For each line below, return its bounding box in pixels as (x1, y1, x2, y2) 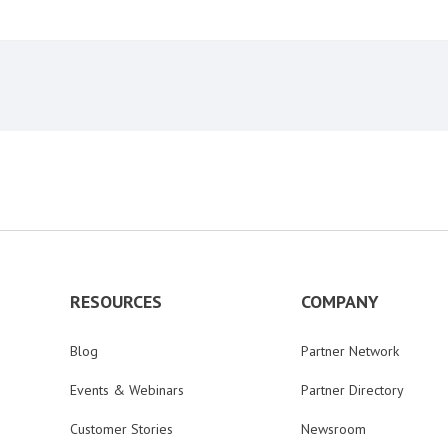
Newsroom (301, 420, 367, 438)
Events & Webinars (69, 381, 184, 399)
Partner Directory (301, 381, 405, 399)
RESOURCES (69, 290, 162, 313)
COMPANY (301, 290, 380, 313)
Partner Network (301, 342, 400, 360)
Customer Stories (69, 420, 173, 438)
